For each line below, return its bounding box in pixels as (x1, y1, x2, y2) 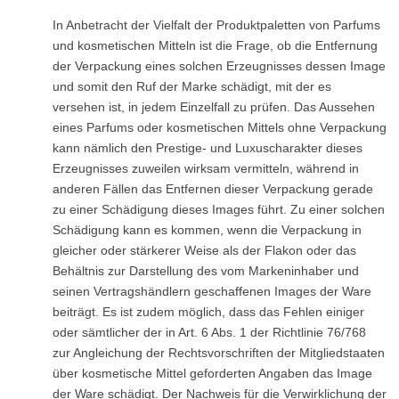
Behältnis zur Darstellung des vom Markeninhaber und (52, 264, 359, 278)
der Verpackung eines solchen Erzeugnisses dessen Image (52, 59, 386, 73)
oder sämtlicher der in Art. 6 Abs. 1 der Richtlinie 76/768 (52, 325, 366, 339)
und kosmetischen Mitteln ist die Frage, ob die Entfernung (52, 38, 378, 53)
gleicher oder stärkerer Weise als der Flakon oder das (52, 243, 356, 257)
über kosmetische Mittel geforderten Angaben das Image (52, 366, 372, 380)
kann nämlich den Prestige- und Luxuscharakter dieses (52, 141, 362, 155)
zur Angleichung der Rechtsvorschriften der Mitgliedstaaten (52, 346, 385, 360)
